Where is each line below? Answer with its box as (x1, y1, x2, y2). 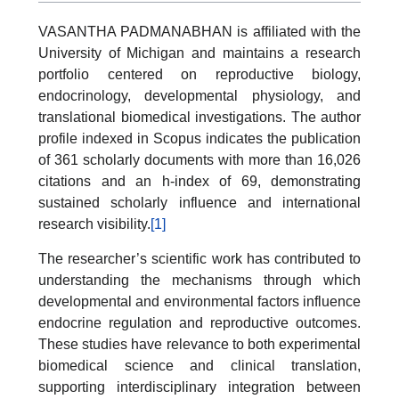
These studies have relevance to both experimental (38, 337, 361, 352)
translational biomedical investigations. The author (38, 109, 361, 125)
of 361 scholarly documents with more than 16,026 (38, 151, 361, 167)
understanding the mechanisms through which (38, 273, 361, 288)
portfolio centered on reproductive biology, (38, 66, 361, 82)
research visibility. (38, 216, 151, 232)
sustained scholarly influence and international (38, 194, 361, 210)
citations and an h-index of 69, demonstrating (38, 173, 361, 189)
